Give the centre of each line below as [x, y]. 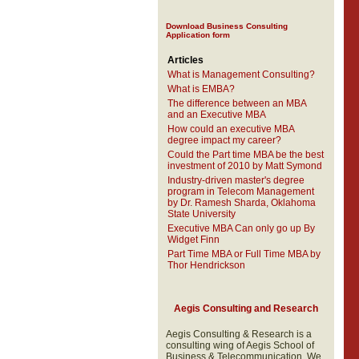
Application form [198, 35]
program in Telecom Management [240, 192]
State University [201, 214]
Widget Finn [193, 240]
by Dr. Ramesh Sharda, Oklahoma [241, 203]
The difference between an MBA [236, 103]
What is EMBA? [201, 89]
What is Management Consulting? [241, 75]
